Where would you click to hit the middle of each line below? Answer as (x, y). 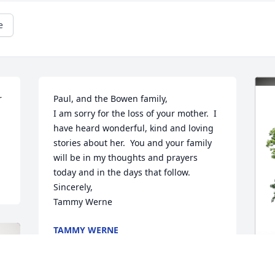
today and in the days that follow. (122, 172)
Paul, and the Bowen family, (111, 99)
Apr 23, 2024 (79, 242)
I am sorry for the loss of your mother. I (135, 114)
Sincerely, (73, 187)
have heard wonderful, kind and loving (134, 128)
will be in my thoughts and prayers (126, 158)
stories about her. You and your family (133, 143)
